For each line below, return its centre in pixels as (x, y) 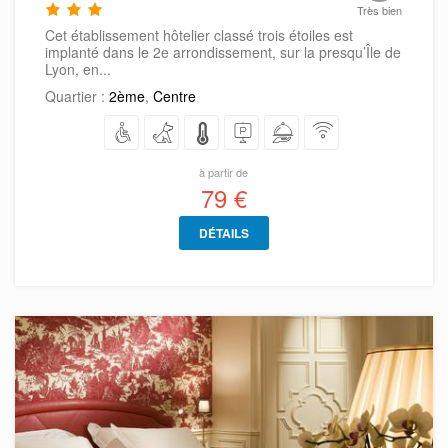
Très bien (379, 10)
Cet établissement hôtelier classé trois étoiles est (199, 35)
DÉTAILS (223, 233)
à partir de (224, 172)
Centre (174, 96)
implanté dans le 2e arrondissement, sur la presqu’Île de (223, 52)
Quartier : (77, 96)
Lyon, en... (78, 69)
